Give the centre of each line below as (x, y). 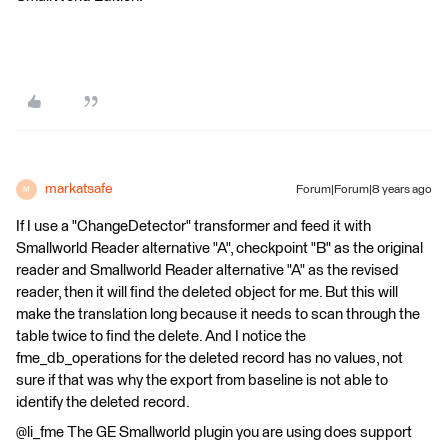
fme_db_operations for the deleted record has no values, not (209, 358)
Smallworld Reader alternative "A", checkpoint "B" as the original (219, 248)
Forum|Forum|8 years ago (364, 190)
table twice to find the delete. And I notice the (161, 336)
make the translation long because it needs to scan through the (218, 314)
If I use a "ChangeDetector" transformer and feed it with (193, 226)
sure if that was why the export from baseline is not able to (202, 380)
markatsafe (78, 189)
